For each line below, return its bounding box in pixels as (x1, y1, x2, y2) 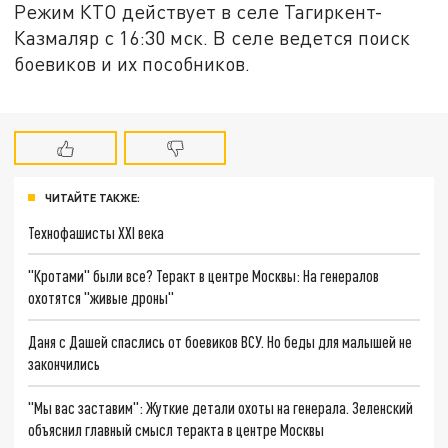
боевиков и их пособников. (14, 51, 251, 75)
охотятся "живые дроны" (28, 288, 175, 308)
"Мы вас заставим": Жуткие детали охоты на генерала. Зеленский (28, 397, 414, 417)
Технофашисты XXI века (28, 222, 165, 242)
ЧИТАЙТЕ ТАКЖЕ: (45, 190, 140, 204)
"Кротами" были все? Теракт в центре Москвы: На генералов (28, 266, 380, 286)
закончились (28, 353, 101, 373)
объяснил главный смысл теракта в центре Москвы (28, 419, 325, 439)
